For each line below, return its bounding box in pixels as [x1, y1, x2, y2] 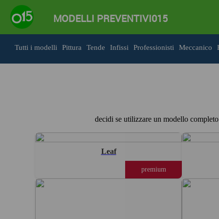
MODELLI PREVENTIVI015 [53, 12, 168, 25]
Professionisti [133, 44, 174, 51]
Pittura [62, 44, 82, 51]
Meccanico [179, 44, 212, 51]
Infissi [110, 44, 129, 51]
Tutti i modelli [15, 44, 57, 51]
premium [141, 165, 166, 173]
